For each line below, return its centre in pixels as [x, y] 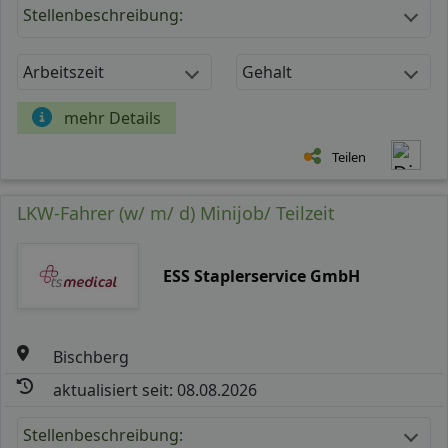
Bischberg [91, 356]
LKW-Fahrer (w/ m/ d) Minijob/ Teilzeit [176, 212]
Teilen [349, 156]
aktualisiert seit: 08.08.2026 [155, 389]
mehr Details [112, 117]
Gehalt [267, 71]
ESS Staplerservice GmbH [261, 275]
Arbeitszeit [63, 71]
